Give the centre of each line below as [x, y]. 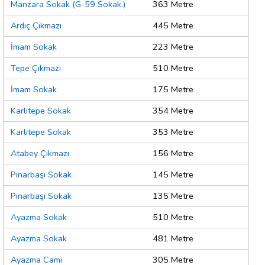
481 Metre [173, 239]
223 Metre [173, 47]
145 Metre [173, 175]
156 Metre [173, 153]
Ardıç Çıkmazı [36, 26]
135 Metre [173, 196]
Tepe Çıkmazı [36, 68]
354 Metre [173, 111]
